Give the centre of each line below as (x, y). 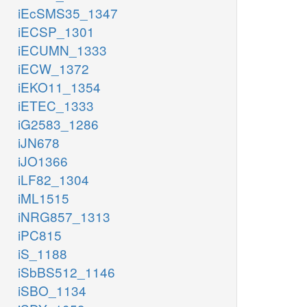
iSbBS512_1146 (66, 272)
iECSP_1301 (56, 32)
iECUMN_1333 (62, 50)
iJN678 (39, 143)
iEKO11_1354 (59, 87)
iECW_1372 (53, 69)
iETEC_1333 (56, 106)
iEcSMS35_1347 (68, 13)
